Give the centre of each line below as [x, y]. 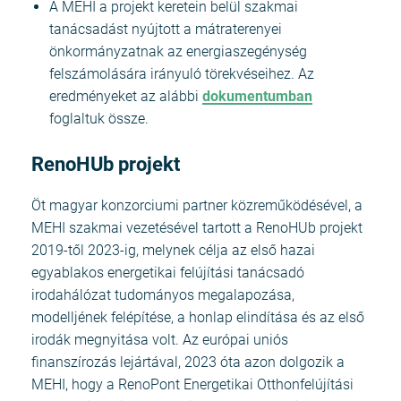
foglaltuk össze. [99, 119]
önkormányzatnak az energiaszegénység [178, 52]
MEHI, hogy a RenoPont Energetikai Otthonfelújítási [192, 384]
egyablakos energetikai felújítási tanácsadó [168, 272]
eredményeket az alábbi [126, 97]
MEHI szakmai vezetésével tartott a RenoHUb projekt [197, 227]
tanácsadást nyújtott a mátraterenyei [166, 30]
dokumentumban [257, 97]
